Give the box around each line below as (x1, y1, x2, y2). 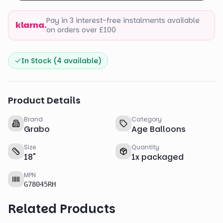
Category (131, 115, 162, 123)
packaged (141, 151, 184, 163)
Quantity (131, 143, 159, 151)
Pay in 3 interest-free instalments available (46, 15, 200, 25)
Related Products (8, 201, 115, 217)
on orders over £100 (46, 25, 116, 35)
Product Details (8, 94, 81, 107)
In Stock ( (21, 56, 57, 66)
